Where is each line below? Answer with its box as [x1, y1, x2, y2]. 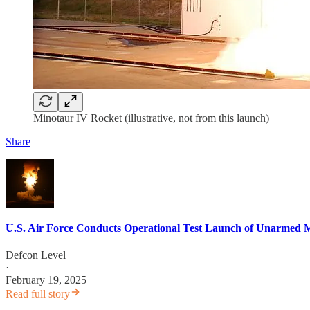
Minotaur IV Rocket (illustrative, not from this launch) [33, 111, 269, 124]
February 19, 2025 [6, 274, 86, 286]
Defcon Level [6, 249, 66, 262]
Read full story [6, 288, 70, 300]
